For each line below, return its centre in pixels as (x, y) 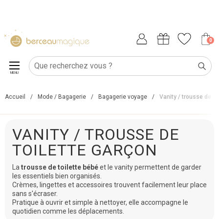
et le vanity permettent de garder (150, 167)
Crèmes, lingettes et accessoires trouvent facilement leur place (109, 185)
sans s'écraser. (35, 194)
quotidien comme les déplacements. (68, 211)
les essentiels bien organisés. (57, 176)
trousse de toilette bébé (60, 167)
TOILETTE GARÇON (85, 150)
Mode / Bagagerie (62, 97)
